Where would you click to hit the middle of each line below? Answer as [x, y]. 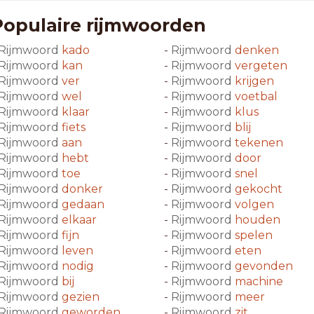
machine [259, 281]
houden [258, 220]
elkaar [79, 220]
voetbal [256, 96]
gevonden [264, 266]
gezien [80, 297]
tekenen [259, 143]
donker [82, 189]
